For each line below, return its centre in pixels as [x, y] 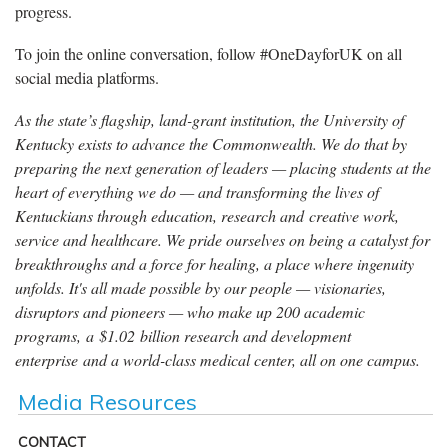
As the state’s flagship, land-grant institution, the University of [209, 119]
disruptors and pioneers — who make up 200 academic [190, 311]
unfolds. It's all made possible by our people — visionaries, [200, 287]
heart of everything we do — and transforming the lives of [197, 191]
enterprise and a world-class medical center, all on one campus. [217, 359]
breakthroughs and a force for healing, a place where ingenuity [214, 263]
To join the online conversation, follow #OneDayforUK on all [208, 53]
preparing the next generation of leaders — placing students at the [223, 167]
